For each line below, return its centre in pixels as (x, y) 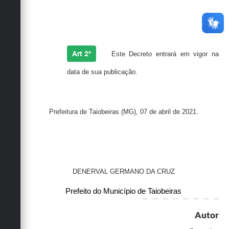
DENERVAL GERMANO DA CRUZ (123, 172)
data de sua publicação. (102, 72)
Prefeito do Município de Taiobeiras (123, 191)
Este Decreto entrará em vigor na (165, 54)
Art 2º (82, 54)
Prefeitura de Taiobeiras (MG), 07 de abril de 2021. (123, 112)
